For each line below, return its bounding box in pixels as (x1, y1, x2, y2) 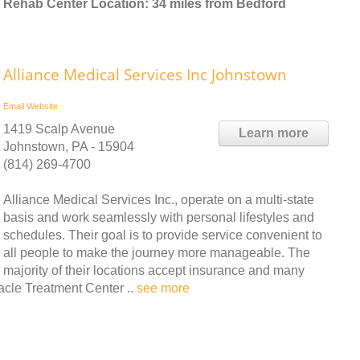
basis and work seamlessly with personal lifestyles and (3, 210, 314, 224)
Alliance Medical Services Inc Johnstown (3, 63, 287, 85)
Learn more (239, 125, 309, 140)
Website (27, 100, 58, 111)
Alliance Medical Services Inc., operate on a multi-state (3, 192, 314, 207)
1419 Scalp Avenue (3, 121, 115, 136)
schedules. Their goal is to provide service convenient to (3, 227, 322, 242)
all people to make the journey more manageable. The (3, 245, 310, 260)
